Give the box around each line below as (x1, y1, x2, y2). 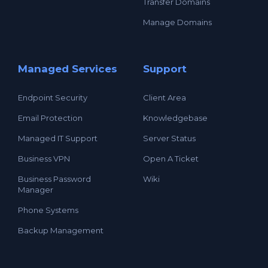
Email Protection (18, 112, 83, 123)
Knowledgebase (143, 112, 208, 123)
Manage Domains (143, 17, 212, 27)
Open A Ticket (143, 153, 199, 163)
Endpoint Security (18, 92, 87, 102)
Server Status (143, 133, 196, 143)
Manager (18, 184, 53, 194)
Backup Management (18, 225, 103, 235)
